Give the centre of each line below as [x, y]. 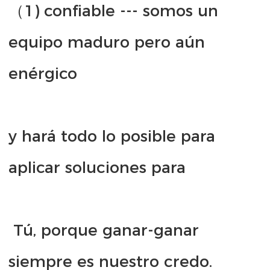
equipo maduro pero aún [107, 42]
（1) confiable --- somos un [113, 11]
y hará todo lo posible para [112, 137]
